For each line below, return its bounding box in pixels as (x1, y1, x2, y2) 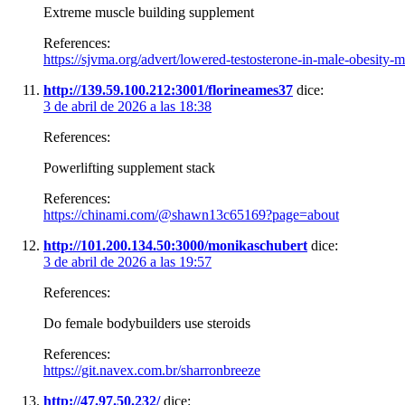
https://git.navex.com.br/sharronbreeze (43, 362, 260, 378)
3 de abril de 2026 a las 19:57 (43, 253, 212, 269)
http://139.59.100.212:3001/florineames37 (43, 81, 293, 98)
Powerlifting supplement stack (43, 159, 215, 175)
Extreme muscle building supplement (43, 4, 254, 20)
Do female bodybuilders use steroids (43, 315, 250, 331)
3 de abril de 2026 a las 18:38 (43, 98, 212, 114)
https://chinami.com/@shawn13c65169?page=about (43, 206, 339, 222)
